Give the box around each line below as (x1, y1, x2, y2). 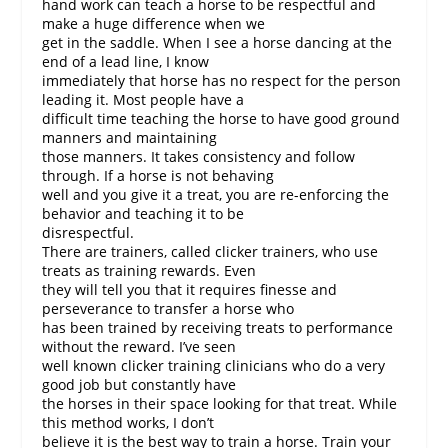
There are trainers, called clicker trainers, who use (42, 241, 379, 261)
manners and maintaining (42, 127, 218, 147)
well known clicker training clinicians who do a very (42, 355, 386, 375)
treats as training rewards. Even (42, 260, 257, 280)
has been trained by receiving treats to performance (42, 317, 394, 337)
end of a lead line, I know (42, 51, 210, 71)
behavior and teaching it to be (42, 203, 245, 223)
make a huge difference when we (42, 13, 266, 33)
